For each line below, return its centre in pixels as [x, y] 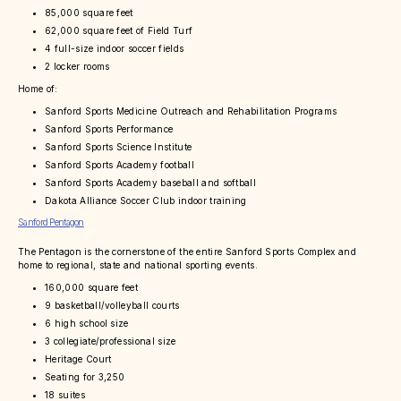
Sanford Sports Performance [109, 129]
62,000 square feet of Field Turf [119, 31]
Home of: [38, 89]
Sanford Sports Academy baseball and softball [151, 183]
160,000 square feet [92, 288]
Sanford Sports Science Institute [119, 147]
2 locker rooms [77, 67]
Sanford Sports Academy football [119, 165]
